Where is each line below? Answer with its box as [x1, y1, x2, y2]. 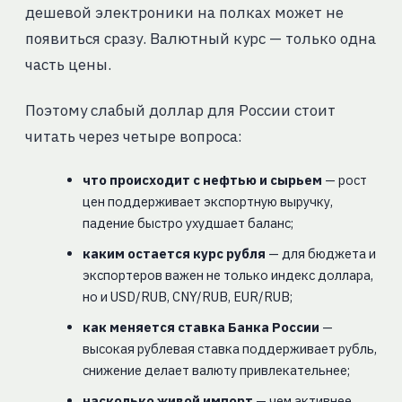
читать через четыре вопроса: [24, 127, 242, 147]
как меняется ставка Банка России [82, 319, 319, 336]
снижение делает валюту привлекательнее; [82, 362, 350, 380]
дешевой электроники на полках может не [24, 3, 344, 23]
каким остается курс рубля [82, 245, 266, 263]
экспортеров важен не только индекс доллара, [82, 267, 373, 284]
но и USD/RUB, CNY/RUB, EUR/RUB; [82, 288, 293, 306]
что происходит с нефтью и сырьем [82, 171, 322, 189]
